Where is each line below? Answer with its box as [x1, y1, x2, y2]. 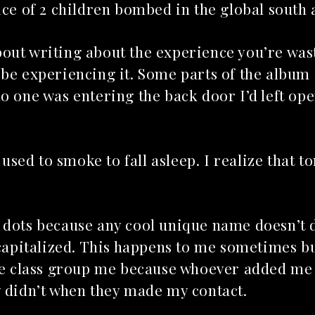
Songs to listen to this [59, 150, 210, 168]
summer [59, 172, 115, 189]
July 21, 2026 [73, 199, 145, 214]
